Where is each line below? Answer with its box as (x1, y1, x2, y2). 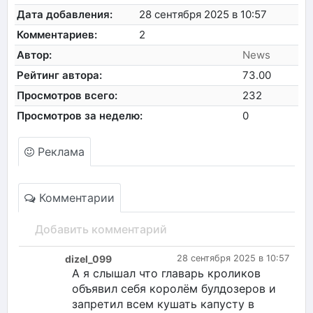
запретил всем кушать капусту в (72, 296, 254, 311)
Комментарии (36, 190, 115, 205)
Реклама (34, 144, 85, 159)
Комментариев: (17, 27, 98, 41)
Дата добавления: (17, 7, 113, 21)
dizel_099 (65, 252, 112, 265)
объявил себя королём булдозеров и (72, 281, 276, 296)
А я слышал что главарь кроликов (72, 265, 261, 280)
